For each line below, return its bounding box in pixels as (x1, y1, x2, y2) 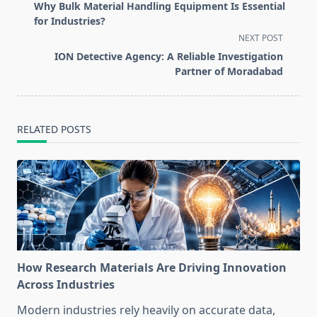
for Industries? (34, 14, 105, 28)
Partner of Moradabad (175, 64, 283, 79)
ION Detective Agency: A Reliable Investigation (54, 50, 283, 64)
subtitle (16, 12, 57, 28)
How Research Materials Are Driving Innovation (17, 260, 287, 276)
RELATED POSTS (17, 122, 91, 137)
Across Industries (17, 277, 115, 293)
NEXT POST (238, 32, 283, 45)
